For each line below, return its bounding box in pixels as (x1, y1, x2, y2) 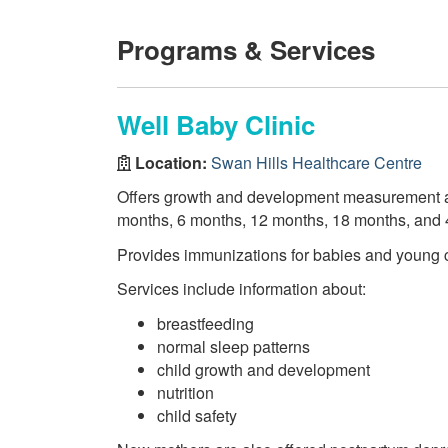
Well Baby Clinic (117, 106, 315, 143)
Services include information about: (117, 277, 366, 300)
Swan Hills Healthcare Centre (211, 150, 422, 174)
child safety (157, 403, 237, 427)
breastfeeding (157, 311, 254, 335)
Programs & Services (117, 31, 375, 68)
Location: (131, 150, 211, 174)
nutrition (157, 380, 214, 404)
